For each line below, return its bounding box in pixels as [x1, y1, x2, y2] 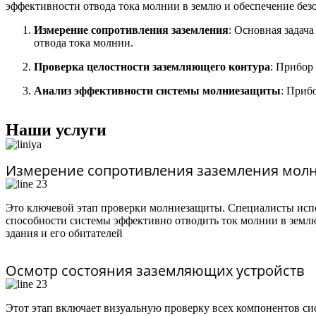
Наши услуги [6, 121, 107, 139]
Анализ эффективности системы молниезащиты [34, 85, 281, 97]
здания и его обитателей [6, 227, 123, 239]
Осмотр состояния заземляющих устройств [6, 261, 304, 280]
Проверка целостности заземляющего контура [34, 61, 270, 73]
